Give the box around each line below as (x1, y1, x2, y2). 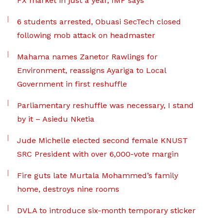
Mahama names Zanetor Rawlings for (17, 52, 158, 61)
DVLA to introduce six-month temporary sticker (17, 206, 196, 215)
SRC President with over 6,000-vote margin (17, 149, 179, 159)
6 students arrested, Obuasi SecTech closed (17, 17, 181, 26)
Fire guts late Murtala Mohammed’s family (17, 171, 178, 180)
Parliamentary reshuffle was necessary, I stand (17, 101, 194, 110)
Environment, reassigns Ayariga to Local (17, 66, 166, 75)
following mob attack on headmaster (17, 31, 155, 40)
